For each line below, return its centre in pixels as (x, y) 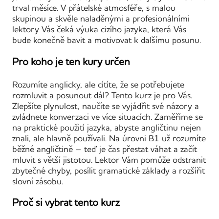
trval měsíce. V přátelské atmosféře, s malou (94, 8)
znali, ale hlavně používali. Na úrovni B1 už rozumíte (109, 138)
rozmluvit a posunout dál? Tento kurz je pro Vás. (102, 95)
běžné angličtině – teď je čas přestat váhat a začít (105, 149)
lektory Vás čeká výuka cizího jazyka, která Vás (99, 30)
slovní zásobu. (38, 181)
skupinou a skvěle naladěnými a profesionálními (101, 19)
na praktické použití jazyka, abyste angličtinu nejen (107, 127)
